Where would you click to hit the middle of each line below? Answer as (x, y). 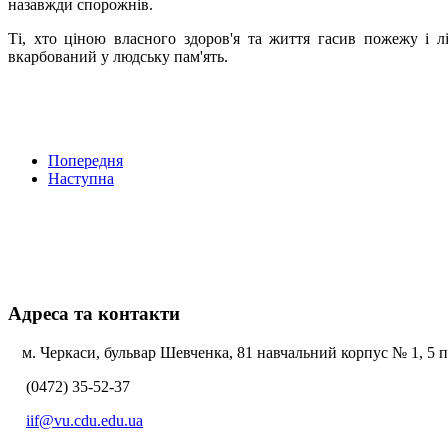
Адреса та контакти (94, 313)
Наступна (81, 179)
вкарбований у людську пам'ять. (118, 57)
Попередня (85, 161)
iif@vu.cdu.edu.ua (84, 420)
